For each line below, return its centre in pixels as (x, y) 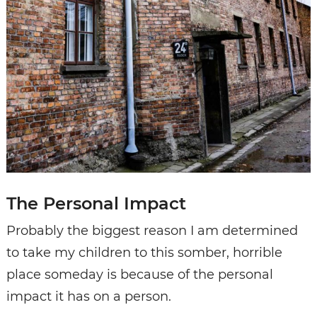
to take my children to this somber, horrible (144, 253)
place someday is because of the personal (139, 275)
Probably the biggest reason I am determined (152, 231)
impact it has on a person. (88, 297)
